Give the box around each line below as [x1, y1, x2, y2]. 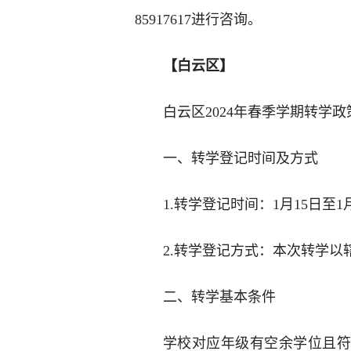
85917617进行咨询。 [135, 12, 262, 27]
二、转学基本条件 [163, 289, 276, 305]
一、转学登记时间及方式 [163, 150, 318, 166]
